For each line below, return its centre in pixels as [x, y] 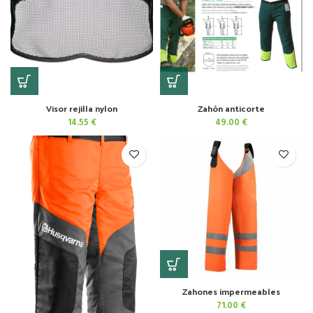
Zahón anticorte [231, 108]
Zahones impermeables [231, 291]
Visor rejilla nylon [82, 108]
